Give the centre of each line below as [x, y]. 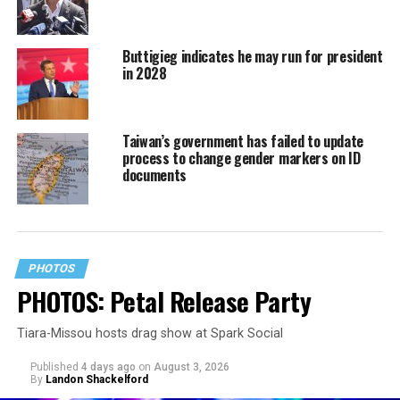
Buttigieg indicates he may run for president [252, 56]
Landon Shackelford [96, 379]
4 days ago [108, 367]
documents [154, 175]
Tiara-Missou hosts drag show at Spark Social [150, 333]
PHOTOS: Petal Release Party [164, 300]
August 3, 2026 [191, 367]
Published [54, 367]
